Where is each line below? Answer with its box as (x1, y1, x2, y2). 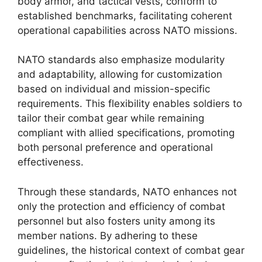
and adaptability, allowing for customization (18, 68, 222, 80)
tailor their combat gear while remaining (18, 112, 204, 124)
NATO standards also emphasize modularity (18, 54, 225, 65)
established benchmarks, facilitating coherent (18, 9, 232, 22)
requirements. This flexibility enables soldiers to (18, 98, 242, 109)
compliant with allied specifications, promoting (18, 127, 235, 139)
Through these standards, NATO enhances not (18, 185, 237, 198)
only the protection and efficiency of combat (18, 200, 225, 212)
